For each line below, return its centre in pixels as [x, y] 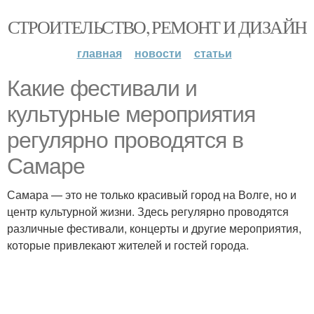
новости [158, 53]
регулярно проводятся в [125, 140]
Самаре [46, 166]
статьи [213, 53]
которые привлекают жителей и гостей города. [128, 245]
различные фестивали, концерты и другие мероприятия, [154, 228]
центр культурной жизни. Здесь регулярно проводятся [148, 211]
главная [99, 53]
